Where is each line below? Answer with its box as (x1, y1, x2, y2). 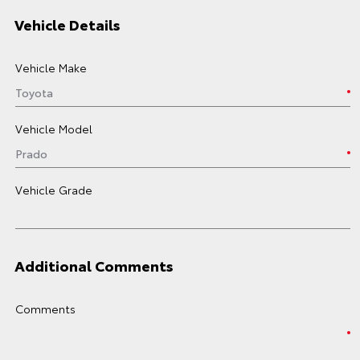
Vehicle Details (14, 14, 121, 35)
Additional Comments (14, 255, 174, 276)
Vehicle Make (15, 59, 87, 76)
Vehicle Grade (15, 182, 92, 198)
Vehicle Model (15, 121, 92, 137)
